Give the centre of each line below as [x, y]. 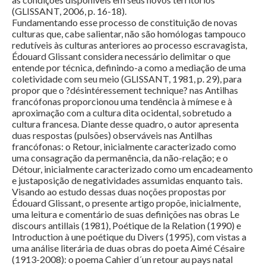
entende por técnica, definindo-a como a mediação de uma [129, 68]
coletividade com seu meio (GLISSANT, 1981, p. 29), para [127, 79]
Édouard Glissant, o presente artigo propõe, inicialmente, [126, 203]
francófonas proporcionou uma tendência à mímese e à [122, 102]
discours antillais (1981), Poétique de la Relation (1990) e [126, 226]
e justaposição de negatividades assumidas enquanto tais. [127, 180]
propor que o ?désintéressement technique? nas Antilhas [125, 90]
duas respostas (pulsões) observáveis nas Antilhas [112, 135]
